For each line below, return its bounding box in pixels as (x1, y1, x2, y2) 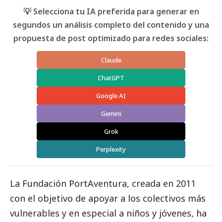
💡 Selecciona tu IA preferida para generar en (23, 5, 199, 17)
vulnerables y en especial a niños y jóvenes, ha (10, 207, 207, 219)
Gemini (101, 109, 121, 118)
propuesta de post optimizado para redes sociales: (13, 32, 209, 44)
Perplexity (96, 144, 126, 154)
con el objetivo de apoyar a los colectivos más (10, 192, 206, 204)
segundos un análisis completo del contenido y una (13, 19, 209, 30)
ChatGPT (98, 73, 124, 82)
